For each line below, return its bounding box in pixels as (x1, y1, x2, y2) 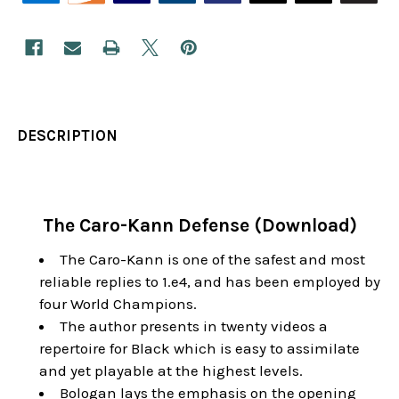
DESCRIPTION (17, 126, 118, 144)
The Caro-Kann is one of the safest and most (60, 249, 366, 268)
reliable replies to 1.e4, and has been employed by (39, 272, 381, 290)
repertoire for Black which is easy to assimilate (39, 338, 361, 357)
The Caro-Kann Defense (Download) (42, 214, 357, 236)
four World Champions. (39, 294, 198, 313)
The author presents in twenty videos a (60, 316, 329, 335)
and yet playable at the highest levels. (39, 361, 304, 379)
